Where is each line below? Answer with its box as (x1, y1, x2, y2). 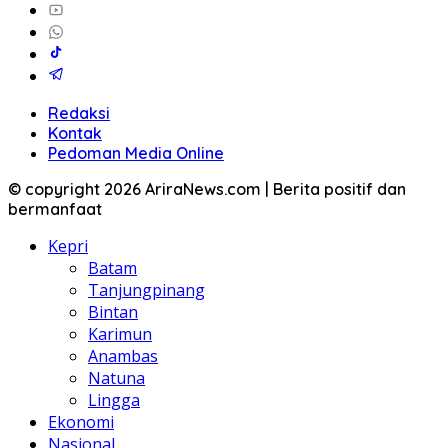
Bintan (88, 301, 138, 324)
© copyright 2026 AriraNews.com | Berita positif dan (8, 179, 406, 200)
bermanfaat (8, 199, 102, 220)
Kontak (48, 123, 102, 144)
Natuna (88, 367, 145, 390)
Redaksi (48, 103, 110, 124)
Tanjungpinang (88, 279, 205, 302)
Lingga (88, 389, 140, 412)
